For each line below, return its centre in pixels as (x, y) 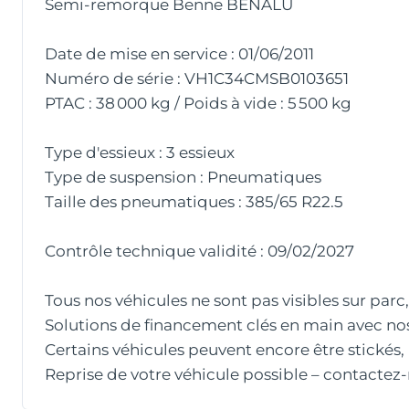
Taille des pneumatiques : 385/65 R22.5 (194, 202)
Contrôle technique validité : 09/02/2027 (199, 252)
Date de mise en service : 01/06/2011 (179, 54)
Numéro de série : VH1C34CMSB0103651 (197, 79)
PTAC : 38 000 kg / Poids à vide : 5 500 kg (198, 104)
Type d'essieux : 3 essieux (140, 153)
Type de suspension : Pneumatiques (183, 178)
